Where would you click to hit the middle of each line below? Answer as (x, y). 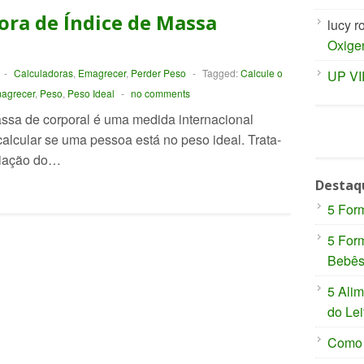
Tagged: (221, 73)
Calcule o (261, 73)
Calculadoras (43, 73)
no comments (160, 93)
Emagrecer (102, 73)
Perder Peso (158, 73)
